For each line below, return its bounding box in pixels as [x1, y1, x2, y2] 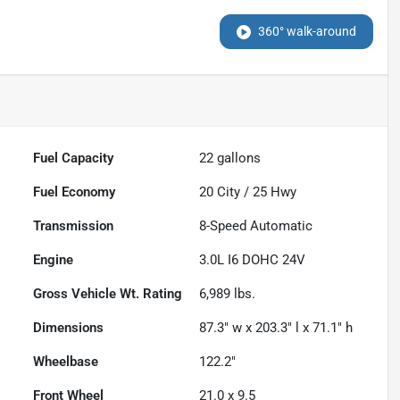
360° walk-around [257, 24, 356, 39]
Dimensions [33, 320, 104, 337]
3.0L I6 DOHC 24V [199, 252, 306, 269]
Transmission [33, 218, 114, 235]
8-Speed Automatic [199, 218, 313, 235]
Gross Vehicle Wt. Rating [33, 286, 183, 303]
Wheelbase [33, 354, 99, 371]
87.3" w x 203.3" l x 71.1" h [199, 320, 354, 337]
